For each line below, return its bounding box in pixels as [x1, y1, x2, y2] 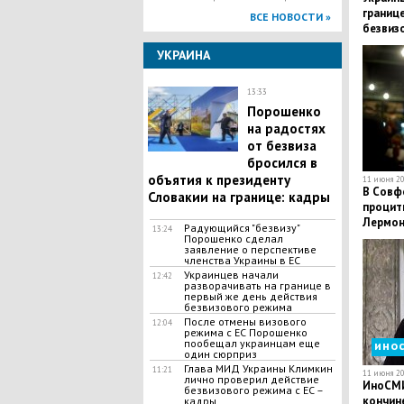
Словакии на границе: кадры [147, 188, 330, 206]
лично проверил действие [183, 372, 319, 386]
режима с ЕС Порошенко [183, 326, 308, 339]
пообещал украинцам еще [183, 336, 320, 350]
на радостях [246, 120, 326, 137]
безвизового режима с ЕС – [183, 383, 323, 397]
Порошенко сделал [183, 232, 283, 245]
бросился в [246, 154, 317, 171]
